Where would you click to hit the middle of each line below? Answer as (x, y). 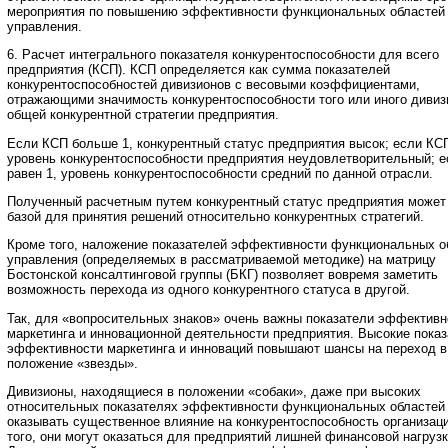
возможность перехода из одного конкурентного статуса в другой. (208, 290)
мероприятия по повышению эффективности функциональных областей (226, 11)
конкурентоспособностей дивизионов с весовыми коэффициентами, (213, 85)
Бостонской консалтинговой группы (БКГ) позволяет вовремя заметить (222, 275)
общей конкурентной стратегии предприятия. (143, 115)
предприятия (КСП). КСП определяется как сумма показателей (198, 70)
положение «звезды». (72, 363)
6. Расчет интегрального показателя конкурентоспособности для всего (223, 55)
